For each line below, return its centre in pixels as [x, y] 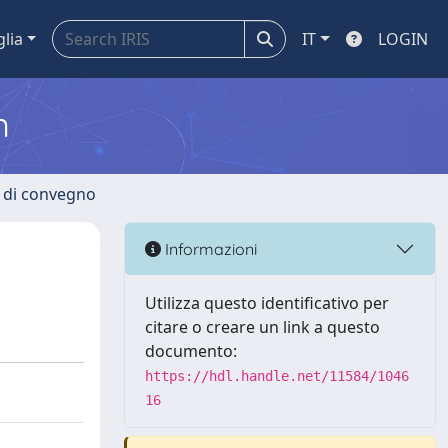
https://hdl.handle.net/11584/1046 [277, 376]
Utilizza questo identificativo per [267, 303]
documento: [191, 351]
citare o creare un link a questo [262, 327]
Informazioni [209, 248]
